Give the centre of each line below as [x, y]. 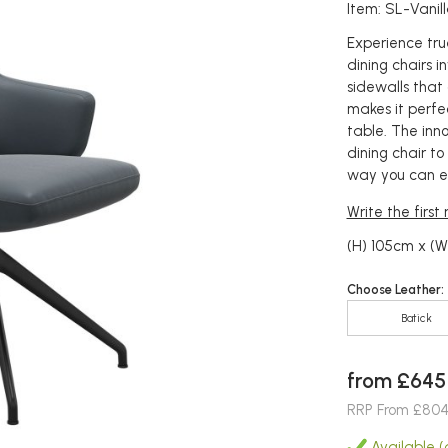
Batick [416, 317]
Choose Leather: [395, 289]
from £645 [396, 380]
